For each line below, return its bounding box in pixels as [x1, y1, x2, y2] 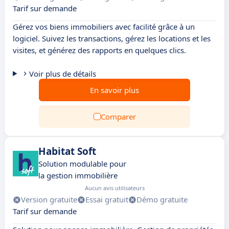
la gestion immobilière [38, 170, 118, 180]
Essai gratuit [85, 194, 128, 204]
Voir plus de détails [29, 68, 96, 79]
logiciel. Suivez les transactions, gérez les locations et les [13, 33, 211, 43]
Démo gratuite [136, 194, 188, 204]
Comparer [100, 111, 136, 122]
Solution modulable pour [38, 158, 126, 169]
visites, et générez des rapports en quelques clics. [13, 45, 186, 55]
